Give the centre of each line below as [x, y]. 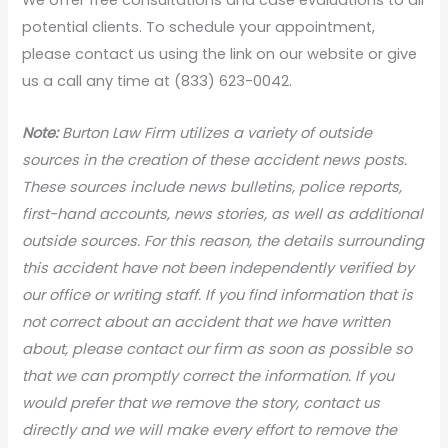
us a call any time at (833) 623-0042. [157, 80]
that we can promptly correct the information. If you [208, 375]
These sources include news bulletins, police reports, [212, 186]
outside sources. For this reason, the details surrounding [223, 240]
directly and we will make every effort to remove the [210, 429]
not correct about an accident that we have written [206, 321]
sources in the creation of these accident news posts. [215, 159]
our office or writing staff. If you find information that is [218, 294]
